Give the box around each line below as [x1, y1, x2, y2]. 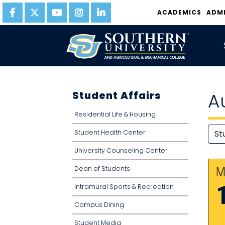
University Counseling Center [74, 146, 168, 155]
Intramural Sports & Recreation [74, 182, 174, 191]
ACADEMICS [157, 8, 202, 17]
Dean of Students [74, 164, 130, 173]
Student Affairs [72, 88, 162, 102]
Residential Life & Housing [74, 110, 156, 119]
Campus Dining [74, 200, 124, 209]
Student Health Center [74, 128, 146, 137]
